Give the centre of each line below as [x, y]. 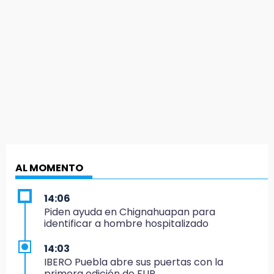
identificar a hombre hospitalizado [126, 223]
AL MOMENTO [49, 168]
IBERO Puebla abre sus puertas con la [134, 262]
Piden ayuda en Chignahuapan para [130, 212]
